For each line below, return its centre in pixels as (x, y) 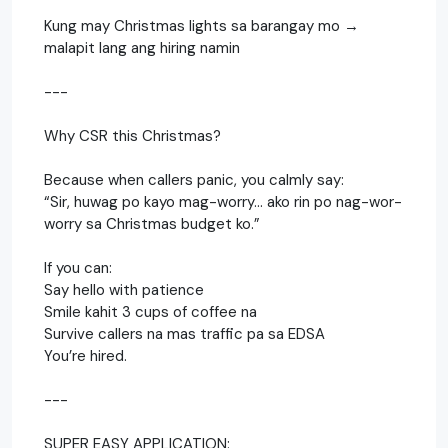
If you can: (78, 267)
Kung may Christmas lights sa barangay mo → (201, 25)
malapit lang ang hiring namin (142, 47)
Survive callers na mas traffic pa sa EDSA (184, 333)
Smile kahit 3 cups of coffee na (150, 311)
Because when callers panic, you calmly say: (194, 179)
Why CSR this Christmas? (132, 135)
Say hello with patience (124, 289)
